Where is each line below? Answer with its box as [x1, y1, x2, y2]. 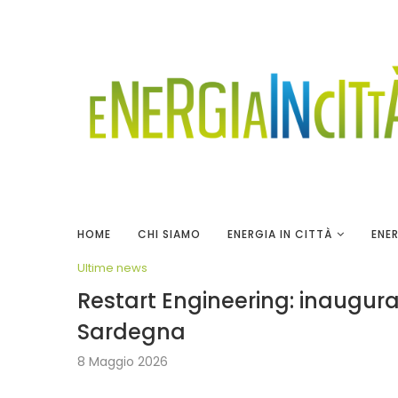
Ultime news [77, 259, 147, 276]
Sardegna [77, 317, 186, 346]
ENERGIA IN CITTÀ [227, 227, 332, 242]
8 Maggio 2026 [77, 353, 168, 370]
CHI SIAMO [138, 227, 201, 242]
